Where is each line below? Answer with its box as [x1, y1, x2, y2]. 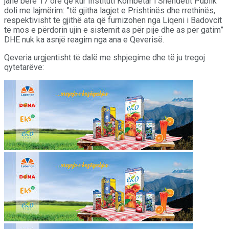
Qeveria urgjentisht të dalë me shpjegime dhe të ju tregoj [4, 52, 205, 62]
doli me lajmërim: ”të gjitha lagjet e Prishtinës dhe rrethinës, [4, 5, 215, 15]
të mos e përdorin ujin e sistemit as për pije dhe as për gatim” [4, 25, 223, 35]
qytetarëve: [4, 62, 44, 72]
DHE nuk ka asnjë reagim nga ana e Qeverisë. [4, 34, 164, 44]
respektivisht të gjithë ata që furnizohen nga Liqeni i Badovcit [4, 15, 222, 25]
